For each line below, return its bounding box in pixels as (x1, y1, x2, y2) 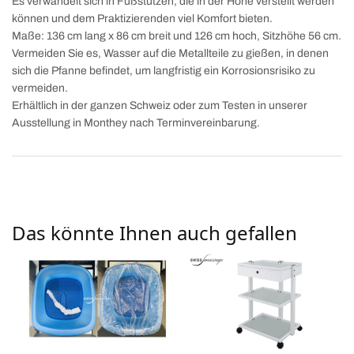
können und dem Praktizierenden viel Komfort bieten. (12, 12, 273, 24)
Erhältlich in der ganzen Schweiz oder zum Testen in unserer (12, 99, 308, 111)
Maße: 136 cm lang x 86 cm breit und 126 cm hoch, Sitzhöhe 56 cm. (12, 29, 342, 42)
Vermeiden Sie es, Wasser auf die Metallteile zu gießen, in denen (12, 47, 330, 59)
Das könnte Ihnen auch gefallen (12, 219, 297, 246)
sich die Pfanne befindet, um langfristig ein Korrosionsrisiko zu (12, 64, 316, 77)
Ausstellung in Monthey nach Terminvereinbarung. (12, 116, 261, 129)
